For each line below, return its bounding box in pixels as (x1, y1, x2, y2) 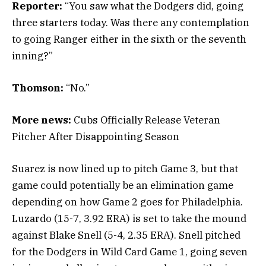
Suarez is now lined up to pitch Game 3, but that (12, 162, 238, 176)
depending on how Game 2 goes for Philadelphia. (12, 195, 243, 209)
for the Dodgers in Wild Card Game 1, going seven (12, 245, 248, 259)
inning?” (12, 49, 53, 62)
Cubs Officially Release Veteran (74, 113, 220, 127)
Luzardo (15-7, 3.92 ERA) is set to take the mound (12, 212, 246, 226)
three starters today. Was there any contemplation (12, 15, 249, 29)
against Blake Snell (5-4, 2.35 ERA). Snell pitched (12, 229, 240, 242)
